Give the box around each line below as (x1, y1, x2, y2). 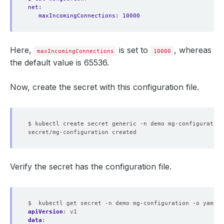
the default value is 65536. (10, 57, 109, 67)
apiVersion (28, 208, 63, 215)
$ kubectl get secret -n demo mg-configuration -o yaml (28, 199, 217, 206)
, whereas (173, 45, 211, 55)
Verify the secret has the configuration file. (10, 161, 171, 171)
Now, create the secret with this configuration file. (10, 82, 199, 92)
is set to (116, 45, 151, 55)
